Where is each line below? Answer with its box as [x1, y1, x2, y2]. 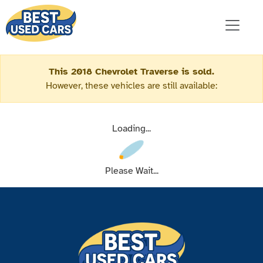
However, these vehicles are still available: [46, 80, 217, 92]
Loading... [112, 123, 151, 135]
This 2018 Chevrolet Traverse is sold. [49, 66, 214, 78]
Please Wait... [104, 165, 159, 177]
